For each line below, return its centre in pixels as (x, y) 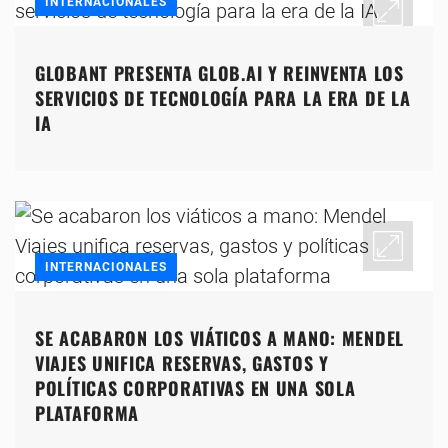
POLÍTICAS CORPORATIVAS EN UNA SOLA (195, 388)
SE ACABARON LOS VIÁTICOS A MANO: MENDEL (220, 338)
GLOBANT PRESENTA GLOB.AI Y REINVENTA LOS (219, 73)
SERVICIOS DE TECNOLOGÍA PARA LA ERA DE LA (223, 98)
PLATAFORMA (87, 413)
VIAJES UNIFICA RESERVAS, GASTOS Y (182, 363)
